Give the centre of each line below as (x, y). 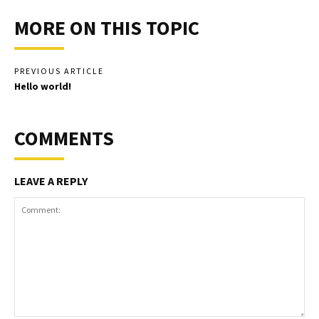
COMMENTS (64, 138)
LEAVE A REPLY (51, 181)
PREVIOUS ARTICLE (59, 71)
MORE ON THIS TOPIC (107, 28)
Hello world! (43, 87)
